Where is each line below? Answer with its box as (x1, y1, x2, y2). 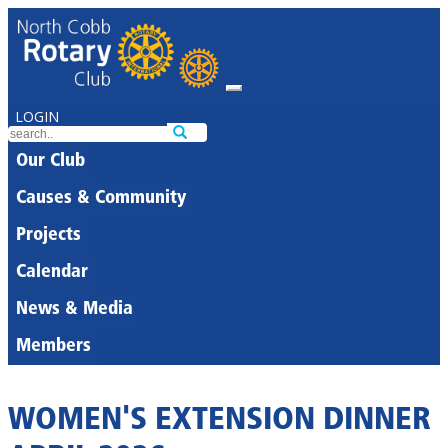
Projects (16, 226, 81, 245)
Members (16, 337, 91, 356)
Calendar (16, 263, 88, 282)
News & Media (16, 300, 133, 319)
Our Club (16, 152, 85, 171)
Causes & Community (16, 189, 186, 208)
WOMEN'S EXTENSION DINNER (8, 405, 431, 438)
